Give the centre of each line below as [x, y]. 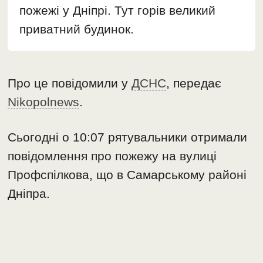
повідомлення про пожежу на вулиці [112, 156]
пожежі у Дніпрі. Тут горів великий [118, 11]
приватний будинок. [77, 29]
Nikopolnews [44, 102]
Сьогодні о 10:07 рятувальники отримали [128, 137]
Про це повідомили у [70, 83]
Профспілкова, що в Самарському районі [127, 175]
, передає [194, 83]
